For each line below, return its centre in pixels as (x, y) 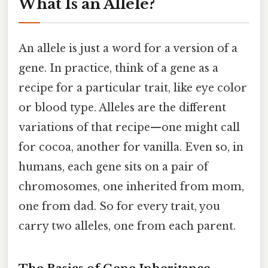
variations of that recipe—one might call (129, 128)
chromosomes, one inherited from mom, (131, 187)
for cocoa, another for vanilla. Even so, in (131, 147)
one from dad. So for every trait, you (119, 207)
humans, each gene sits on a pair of (113, 167)
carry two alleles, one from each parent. (127, 226)
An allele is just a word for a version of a (128, 49)
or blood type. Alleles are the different (122, 108)
